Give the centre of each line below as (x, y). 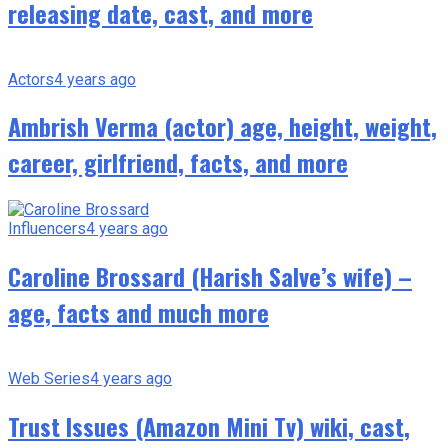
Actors (31, 79)
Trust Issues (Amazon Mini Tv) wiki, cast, (209, 426)
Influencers (47, 229)
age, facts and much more (138, 312)
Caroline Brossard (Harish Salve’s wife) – (210, 276)
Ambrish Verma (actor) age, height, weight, (222, 126)
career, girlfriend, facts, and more (178, 162)
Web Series (49, 379)
